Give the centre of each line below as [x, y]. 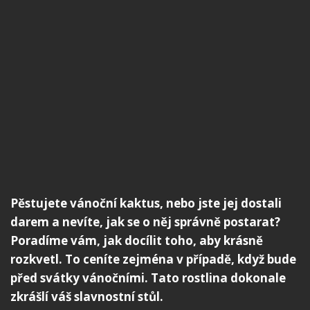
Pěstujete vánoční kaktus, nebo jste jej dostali [146, 203]
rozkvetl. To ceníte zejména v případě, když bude [153, 259]
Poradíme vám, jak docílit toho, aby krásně [137, 241]
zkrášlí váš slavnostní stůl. [87, 297]
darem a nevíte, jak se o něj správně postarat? [145, 222]
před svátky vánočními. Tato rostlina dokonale [148, 278]
